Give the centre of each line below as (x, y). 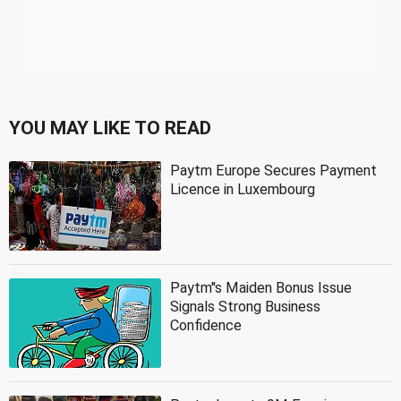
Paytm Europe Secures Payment (273, 170)
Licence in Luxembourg (243, 189)
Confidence (206, 325)
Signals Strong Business (245, 306)
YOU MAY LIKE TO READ (110, 128)
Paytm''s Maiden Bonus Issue (261, 287)
